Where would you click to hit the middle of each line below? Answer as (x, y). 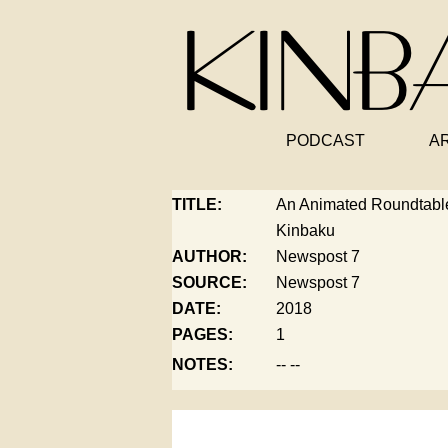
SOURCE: (209, 282)
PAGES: (202, 334)
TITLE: (197, 204)
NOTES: (202, 364)
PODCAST (325, 140)
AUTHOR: (209, 256)
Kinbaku (305, 230)
